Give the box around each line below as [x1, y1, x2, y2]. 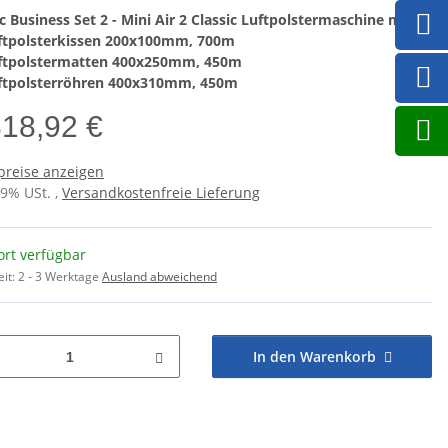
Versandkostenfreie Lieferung [62, 183, 260, 203]
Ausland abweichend [102, 268, 217, 286]
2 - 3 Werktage [18, 268, 102, 286]
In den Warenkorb [252, 347, 376, 367]
